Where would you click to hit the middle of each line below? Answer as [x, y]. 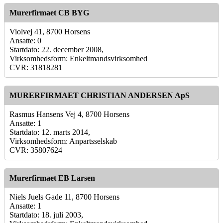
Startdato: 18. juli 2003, [46, 215]
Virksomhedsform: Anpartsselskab [63, 141]
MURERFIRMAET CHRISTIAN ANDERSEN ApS [100, 95]
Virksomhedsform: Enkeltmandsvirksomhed [78, 58]
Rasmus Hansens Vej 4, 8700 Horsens [69, 114]
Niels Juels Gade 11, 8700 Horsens [64, 197]
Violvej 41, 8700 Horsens [50, 31]
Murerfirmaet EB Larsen [52, 178]
